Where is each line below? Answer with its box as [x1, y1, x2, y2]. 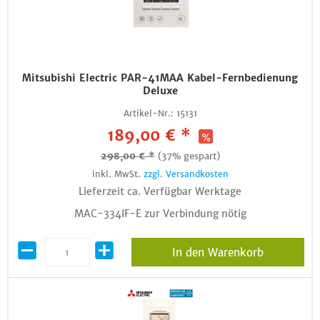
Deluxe [142, 84, 178, 97]
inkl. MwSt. [91, 169, 144, 179]
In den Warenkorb [171, 246, 264, 259]
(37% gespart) [157, 150, 220, 162]
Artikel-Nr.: [123, 108, 174, 119]
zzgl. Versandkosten [143, 169, 229, 179]
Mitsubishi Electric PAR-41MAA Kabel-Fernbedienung [22, 71, 298, 84]
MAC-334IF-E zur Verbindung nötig [74, 207, 246, 220]
